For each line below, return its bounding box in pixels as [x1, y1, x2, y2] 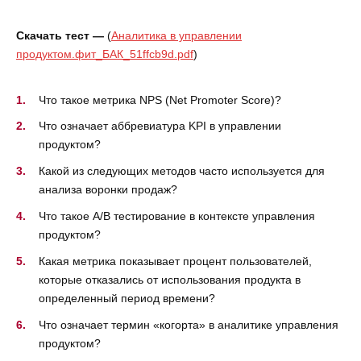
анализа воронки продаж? [39, 183, 177, 197]
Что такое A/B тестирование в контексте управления [39, 210, 315, 223]
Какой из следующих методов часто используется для [39, 164, 325, 178]
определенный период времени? [39, 291, 215, 305]
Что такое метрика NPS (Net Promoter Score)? [39, 93, 281, 106]
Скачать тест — [16, 29, 104, 43]
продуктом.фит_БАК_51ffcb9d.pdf [16, 48, 193, 61]
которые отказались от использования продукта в [39, 272, 301, 286]
